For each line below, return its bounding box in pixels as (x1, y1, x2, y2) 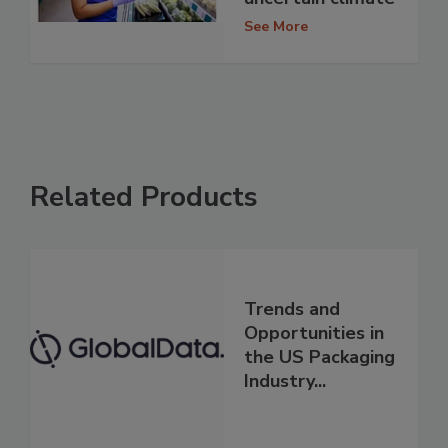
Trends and (244, 296, 340, 321)
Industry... (244, 368, 326, 393)
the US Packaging (244, 344, 395, 369)
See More (244, 17, 308, 37)
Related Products (30, 177, 258, 216)
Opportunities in (244, 320, 384, 345)
